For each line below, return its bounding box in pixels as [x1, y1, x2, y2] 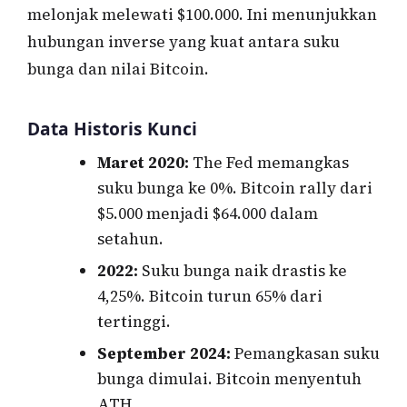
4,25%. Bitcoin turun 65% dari [96, 285, 323, 308]
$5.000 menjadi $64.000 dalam [96, 203, 318, 225]
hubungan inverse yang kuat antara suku [27, 31, 340, 54]
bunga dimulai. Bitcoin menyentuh [96, 367, 362, 390]
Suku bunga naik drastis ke [137, 260, 347, 283]
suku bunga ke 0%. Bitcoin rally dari [96, 177, 372, 200]
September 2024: [96, 342, 231, 364]
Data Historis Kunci [27, 115, 197, 141]
